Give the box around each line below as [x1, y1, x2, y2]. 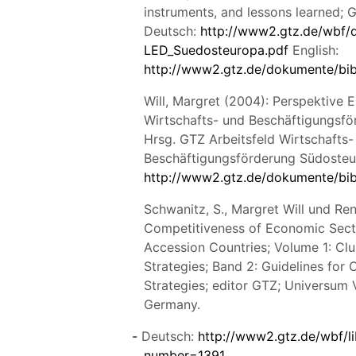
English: [288, 41, 339, 58]
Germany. [144, 296, 201, 312]
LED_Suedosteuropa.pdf [144, 41, 289, 58]
